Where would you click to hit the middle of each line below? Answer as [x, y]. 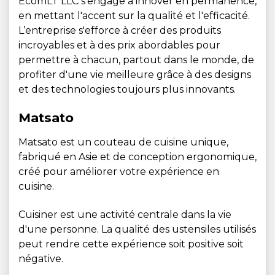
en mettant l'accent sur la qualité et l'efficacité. [134, 16]
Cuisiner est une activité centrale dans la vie [125, 215]
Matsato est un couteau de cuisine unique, [123, 142]
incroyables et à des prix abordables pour [119, 45]
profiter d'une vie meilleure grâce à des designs [135, 75]
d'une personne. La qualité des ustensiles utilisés [137, 229]
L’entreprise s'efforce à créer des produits [120, 30]
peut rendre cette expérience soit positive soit [131, 244]
